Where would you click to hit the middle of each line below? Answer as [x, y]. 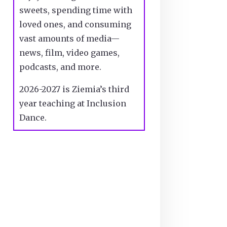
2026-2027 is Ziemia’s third [74, 89]
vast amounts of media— [69, 38]
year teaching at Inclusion [72, 103]
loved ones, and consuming [75, 24]
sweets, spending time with [75, 10]
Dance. [33, 117]
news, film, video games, [69, 52]
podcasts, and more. [60, 67]
